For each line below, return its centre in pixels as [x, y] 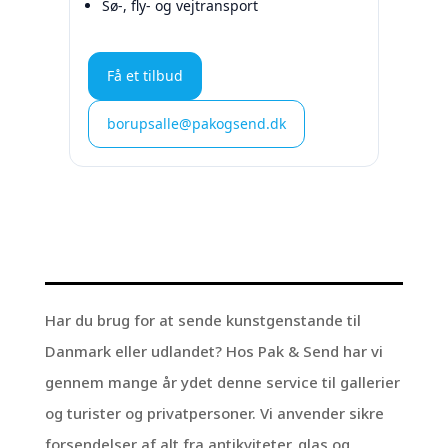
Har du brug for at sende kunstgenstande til [202, 320]
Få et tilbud [144, 75]
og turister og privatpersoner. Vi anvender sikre [214, 413]
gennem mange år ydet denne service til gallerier [222, 382]
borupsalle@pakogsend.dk [196, 123]
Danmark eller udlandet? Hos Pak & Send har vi [213, 351]
